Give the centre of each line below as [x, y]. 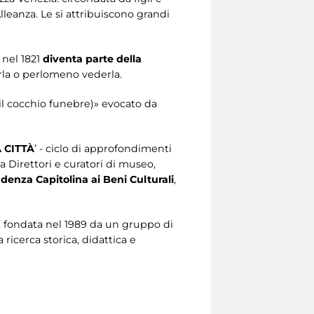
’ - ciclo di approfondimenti [103, 149]
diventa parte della [92, 59]
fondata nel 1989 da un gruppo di [88, 225]
